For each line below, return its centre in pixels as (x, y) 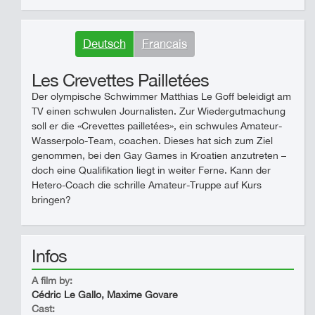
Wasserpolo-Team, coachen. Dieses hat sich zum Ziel (152, 141)
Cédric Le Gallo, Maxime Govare (105, 295)
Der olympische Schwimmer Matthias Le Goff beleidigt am (161, 96)
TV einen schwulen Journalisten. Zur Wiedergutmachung (159, 111)
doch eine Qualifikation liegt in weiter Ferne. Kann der (151, 170)
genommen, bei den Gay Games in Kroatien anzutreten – (159, 155)
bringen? (51, 200)
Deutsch (104, 44)
